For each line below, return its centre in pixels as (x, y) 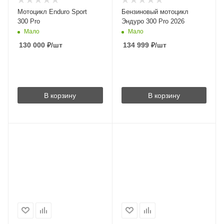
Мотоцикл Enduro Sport (52, 12)
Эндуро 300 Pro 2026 (153, 21)
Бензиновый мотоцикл (155, 12)
